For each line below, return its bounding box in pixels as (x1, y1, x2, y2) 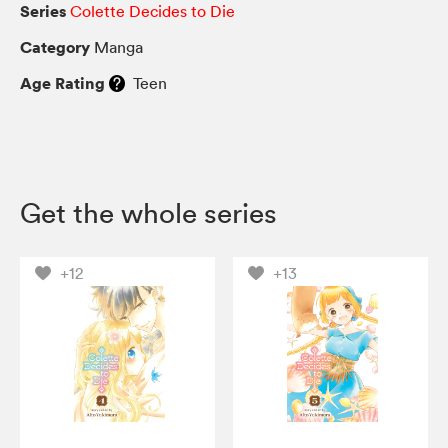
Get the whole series (20, 195, 277, 230)
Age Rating (20, 71, 105, 94)
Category (20, 35, 90, 58)
